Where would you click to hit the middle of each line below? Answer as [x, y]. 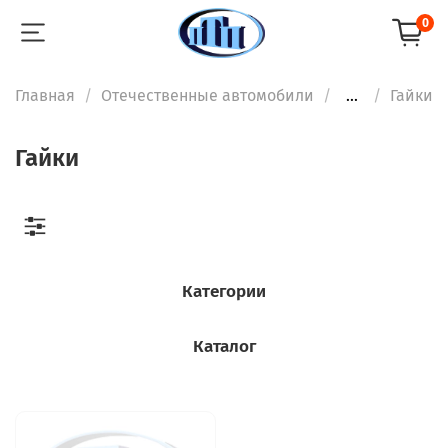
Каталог [224, 347]
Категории [224, 291]
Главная [45, 95]
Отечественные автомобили [207, 95]
